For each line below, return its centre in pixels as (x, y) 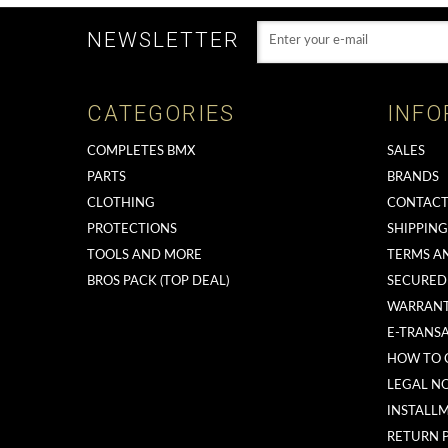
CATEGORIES (161, 113)
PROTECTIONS (132, 229)
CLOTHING (121, 203)
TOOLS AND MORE (144, 255)
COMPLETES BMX (141, 151)
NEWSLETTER (163, 39)
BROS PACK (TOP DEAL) (158, 281)
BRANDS (413, 177)
